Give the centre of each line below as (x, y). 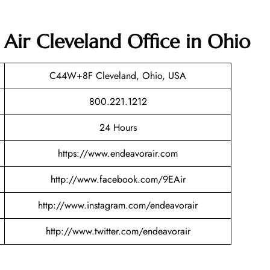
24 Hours (118, 128)
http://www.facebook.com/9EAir (118, 180)
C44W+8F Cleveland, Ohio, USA (118, 76)
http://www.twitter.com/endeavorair (118, 231)
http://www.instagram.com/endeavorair (118, 206)
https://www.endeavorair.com (118, 154)
